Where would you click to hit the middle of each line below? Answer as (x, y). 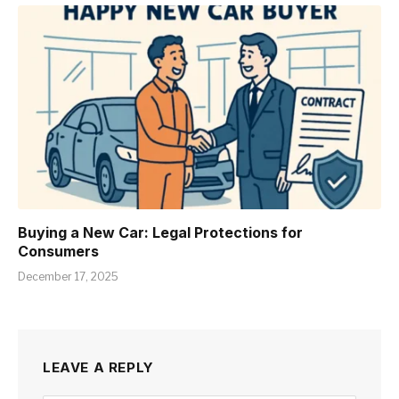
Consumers (58, 252)
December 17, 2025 (68, 277)
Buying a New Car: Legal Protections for (160, 233)
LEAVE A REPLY (98, 368)
